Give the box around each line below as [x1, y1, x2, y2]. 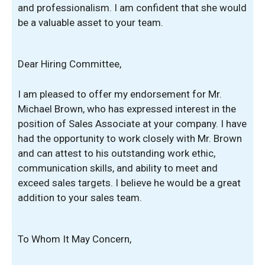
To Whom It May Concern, [18, 233, 131, 245]
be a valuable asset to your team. [18, 16, 163, 28]
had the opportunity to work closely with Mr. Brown [18, 132, 242, 144]
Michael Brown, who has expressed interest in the [18, 102, 236, 115]
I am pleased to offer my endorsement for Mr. [18, 88, 222, 100]
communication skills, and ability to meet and [18, 161, 218, 174]
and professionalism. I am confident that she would [18, 1, 247, 14]
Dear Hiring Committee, [18, 58, 121, 70]
